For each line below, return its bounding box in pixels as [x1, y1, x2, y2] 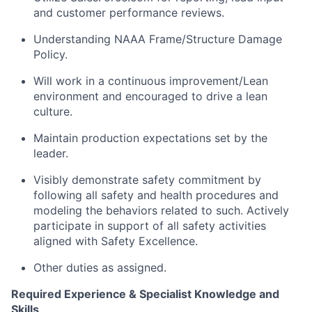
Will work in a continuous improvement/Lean [33, 74, 268, 88]
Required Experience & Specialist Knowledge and [11, 287, 279, 301]
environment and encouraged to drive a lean [33, 89, 267, 103]
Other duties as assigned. [33, 260, 166, 274]
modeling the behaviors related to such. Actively [33, 203, 289, 217]
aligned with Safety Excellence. [33, 234, 198, 248]
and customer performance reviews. [33, 6, 224, 19]
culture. [33, 104, 72, 118]
